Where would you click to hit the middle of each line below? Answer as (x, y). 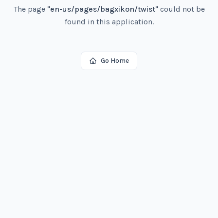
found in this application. (109, 22)
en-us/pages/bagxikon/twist (102, 9)
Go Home (115, 61)
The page (30, 9)
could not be (181, 9)
